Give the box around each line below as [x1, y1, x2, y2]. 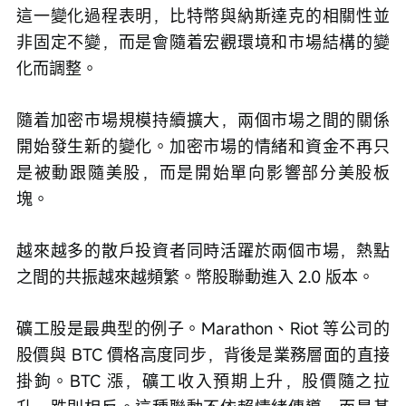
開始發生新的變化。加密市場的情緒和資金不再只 [16, 134, 390, 157]
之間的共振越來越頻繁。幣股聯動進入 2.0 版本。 [16, 265, 374, 287]
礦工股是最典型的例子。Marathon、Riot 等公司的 [16, 316, 390, 339]
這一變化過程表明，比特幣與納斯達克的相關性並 [16, 4, 390, 26]
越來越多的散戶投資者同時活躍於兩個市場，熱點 [16, 238, 390, 261]
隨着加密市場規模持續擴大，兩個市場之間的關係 [16, 108, 390, 130]
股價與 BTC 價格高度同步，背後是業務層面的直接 [16, 343, 390, 365]
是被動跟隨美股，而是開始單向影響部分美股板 [16, 160, 390, 183]
